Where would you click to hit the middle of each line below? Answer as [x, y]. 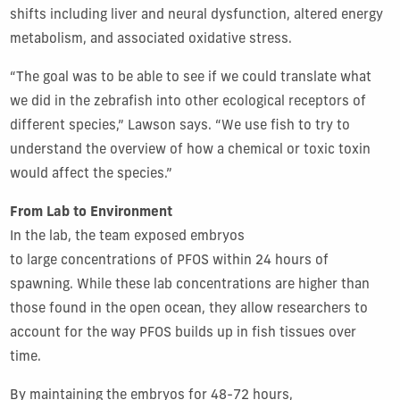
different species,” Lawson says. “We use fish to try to [179, 126]
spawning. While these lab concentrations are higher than [189, 285]
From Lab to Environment [91, 212]
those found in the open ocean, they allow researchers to [188, 309]
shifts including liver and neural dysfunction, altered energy [196, 15]
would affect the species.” [91, 174]
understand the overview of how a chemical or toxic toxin [190, 150]
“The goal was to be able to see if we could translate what [190, 78]
